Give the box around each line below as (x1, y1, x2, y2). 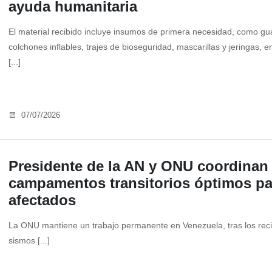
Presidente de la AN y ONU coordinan (8, 158, 268, 175)
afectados (8, 192, 76, 209)
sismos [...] (8, 236, 50, 246)
